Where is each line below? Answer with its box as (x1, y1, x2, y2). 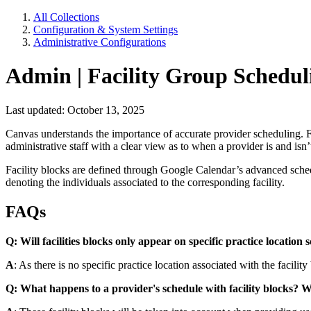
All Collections (33, 11, 99, 23)
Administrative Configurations (33, 36, 166, 48)
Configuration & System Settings (33, 24, 178, 35)
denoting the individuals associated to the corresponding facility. (6, 176, 287, 188)
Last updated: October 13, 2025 (6, 103, 144, 116)
